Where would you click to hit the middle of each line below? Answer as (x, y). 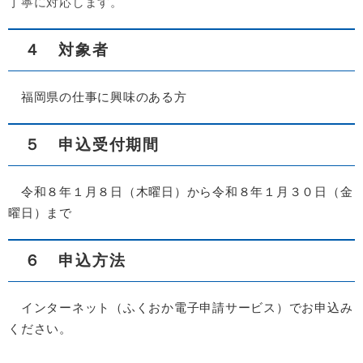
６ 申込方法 (75, 261)
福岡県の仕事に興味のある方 (98, 97)
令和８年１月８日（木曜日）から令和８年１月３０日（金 (181, 192)
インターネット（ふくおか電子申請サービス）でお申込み (181, 308)
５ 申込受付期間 (92, 145)
